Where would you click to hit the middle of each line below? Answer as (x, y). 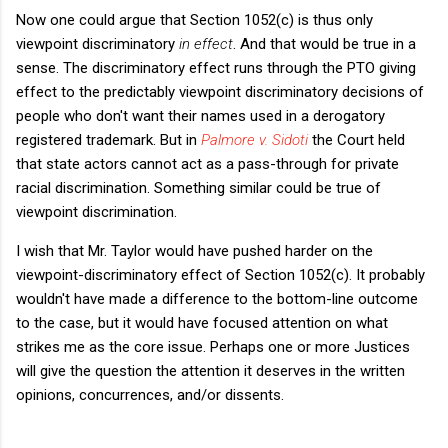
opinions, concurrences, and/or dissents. (150, 394)
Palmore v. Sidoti (254, 139)
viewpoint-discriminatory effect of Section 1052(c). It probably (220, 274)
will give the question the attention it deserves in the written (210, 370)
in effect (206, 43)
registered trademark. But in (108, 139)
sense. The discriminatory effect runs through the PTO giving (216, 67)
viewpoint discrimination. (96, 211)
